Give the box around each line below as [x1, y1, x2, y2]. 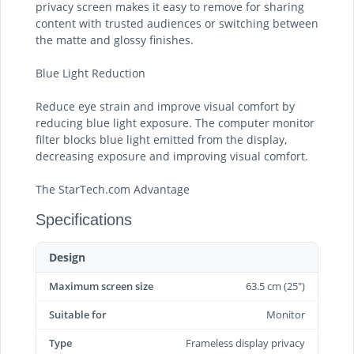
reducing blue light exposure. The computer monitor [36, 115, 314, 130]
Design [49, 250, 85, 265]
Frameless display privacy [186, 336, 305, 350]
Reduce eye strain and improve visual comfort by [36, 99, 295, 114]
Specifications [36, 211, 132, 228]
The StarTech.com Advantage [36, 182, 190, 197]
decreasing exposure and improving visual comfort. [36, 149, 308, 164]
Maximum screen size [49, 279, 153, 293]
